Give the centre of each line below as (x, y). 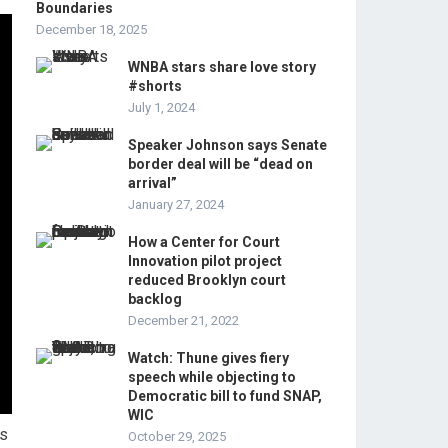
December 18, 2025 (91, 29)
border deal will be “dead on (220, 164)
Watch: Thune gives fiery (208, 358)
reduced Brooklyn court (207, 280)
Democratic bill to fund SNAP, (225, 396)
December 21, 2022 (183, 320)
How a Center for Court (204, 242)
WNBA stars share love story (222, 67)
